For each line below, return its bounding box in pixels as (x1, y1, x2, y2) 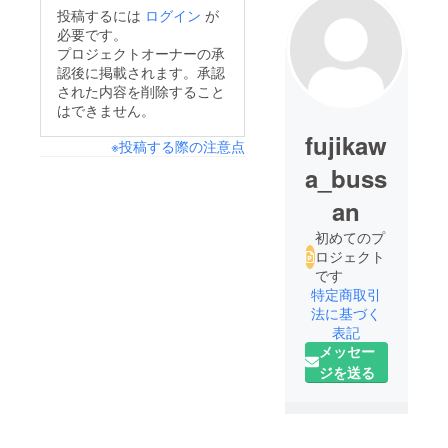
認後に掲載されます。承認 (57, 62, 225, 83)
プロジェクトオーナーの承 (57, 43, 225, 64)
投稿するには (57, 5, 145, 26)
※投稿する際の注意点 (110, 136, 245, 157)
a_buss (305, 161, 388, 196)
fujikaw (305, 128, 388, 163)
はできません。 (57, 100, 155, 121)
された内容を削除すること (57, 81, 225, 102)
